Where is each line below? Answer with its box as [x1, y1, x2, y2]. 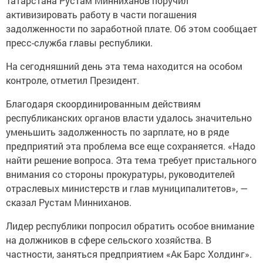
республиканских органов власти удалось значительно [6, 112, 252, 124]
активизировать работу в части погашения [6, 8, 197, 21]
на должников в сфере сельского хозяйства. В [6, 234, 211, 246]
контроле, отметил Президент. [6, 74, 139, 86]
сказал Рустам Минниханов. [6, 196, 131, 208]
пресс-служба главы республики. [6, 36, 153, 49]
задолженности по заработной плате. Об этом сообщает [6, 22, 257, 35]
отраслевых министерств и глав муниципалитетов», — [6, 182, 248, 194]
